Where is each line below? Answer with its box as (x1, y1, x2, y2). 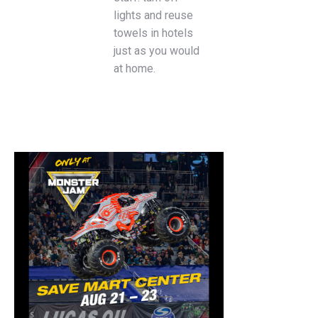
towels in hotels (114, 26, 194, 40)
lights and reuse (114, 9, 194, 22)
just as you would (114, 44, 200, 57)
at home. (114, 62, 156, 75)
